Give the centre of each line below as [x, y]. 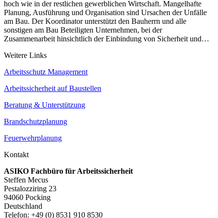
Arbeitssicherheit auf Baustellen [53, 89]
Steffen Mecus [26, 180]
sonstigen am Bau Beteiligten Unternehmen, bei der [83, 30]
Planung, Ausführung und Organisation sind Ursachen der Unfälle [105, 13]
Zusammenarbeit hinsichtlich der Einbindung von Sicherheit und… [107, 39]
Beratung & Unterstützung [45, 105]
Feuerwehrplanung [33, 138]
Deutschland [23, 206]
